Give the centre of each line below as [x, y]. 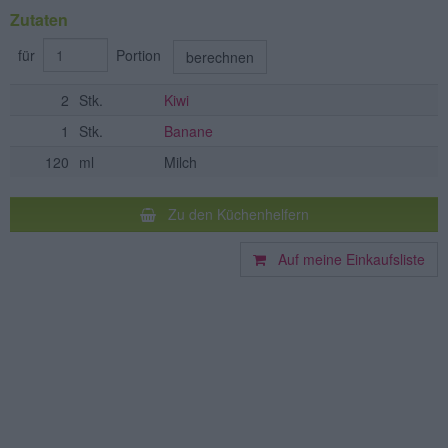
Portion [140, 55]
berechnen [220, 57]
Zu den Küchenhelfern [232, 214]
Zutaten [39, 19]
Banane [188, 131]
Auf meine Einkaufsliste [345, 259]
